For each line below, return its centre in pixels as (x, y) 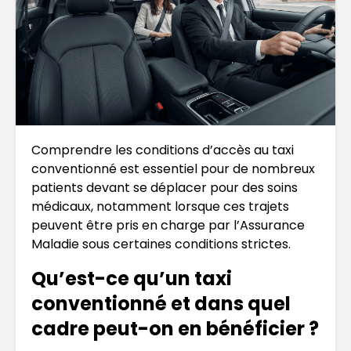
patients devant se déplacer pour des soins (165, 187)
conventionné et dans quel (161, 303)
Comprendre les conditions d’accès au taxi (163, 150)
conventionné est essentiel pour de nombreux (173, 168)
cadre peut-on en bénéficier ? (175, 328)
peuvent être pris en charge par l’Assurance (168, 225)
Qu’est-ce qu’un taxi (132, 278)
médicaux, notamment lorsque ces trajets (160, 206)
